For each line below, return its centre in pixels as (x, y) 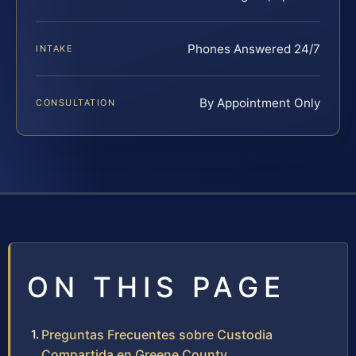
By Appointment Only (260, 103)
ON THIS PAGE (157, 286)
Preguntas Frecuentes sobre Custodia (157, 334)
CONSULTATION (76, 102)
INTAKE (55, 48)
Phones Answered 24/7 (254, 48)
